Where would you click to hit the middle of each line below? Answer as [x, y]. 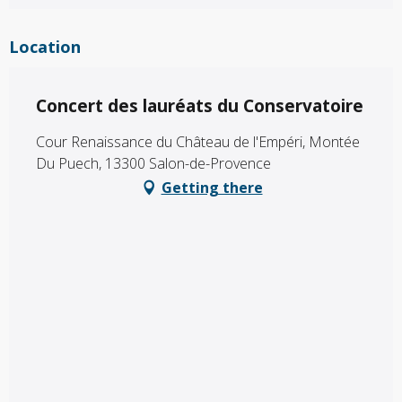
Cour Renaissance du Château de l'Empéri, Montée [198, 142]
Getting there [212, 188]
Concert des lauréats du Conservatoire [200, 106]
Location [45, 47]
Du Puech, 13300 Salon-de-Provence [153, 164]
